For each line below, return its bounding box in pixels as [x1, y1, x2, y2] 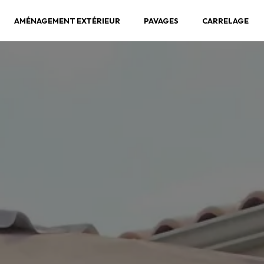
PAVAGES [144, 15, 179, 25]
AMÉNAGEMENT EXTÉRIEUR [14, 15, 120, 25]
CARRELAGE [202, 15, 249, 25]
